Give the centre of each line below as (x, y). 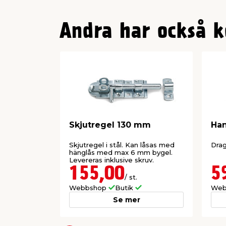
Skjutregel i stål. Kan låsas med (122, 145)
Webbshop (89, 187)
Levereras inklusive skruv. (111, 160)
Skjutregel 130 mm (110, 125)
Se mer (126, 200)
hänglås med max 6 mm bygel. (121, 152)
